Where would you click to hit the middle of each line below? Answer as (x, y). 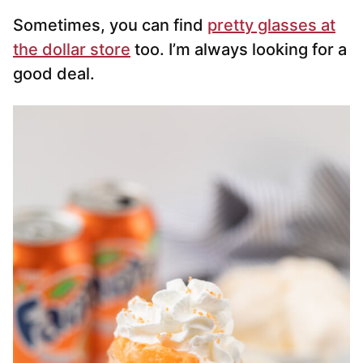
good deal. (54, 74)
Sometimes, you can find (110, 26)
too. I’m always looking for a (239, 50)
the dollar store (72, 50)
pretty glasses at (271, 26)
